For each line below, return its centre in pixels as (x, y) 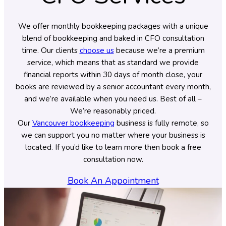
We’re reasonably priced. (113, 111)
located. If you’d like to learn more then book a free (113, 148)
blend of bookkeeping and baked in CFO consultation (113, 39)
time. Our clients (50, 51)
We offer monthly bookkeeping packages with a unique (113, 26)
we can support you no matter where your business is (113, 135)
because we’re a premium (159, 51)
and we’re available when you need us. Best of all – (113, 99)
